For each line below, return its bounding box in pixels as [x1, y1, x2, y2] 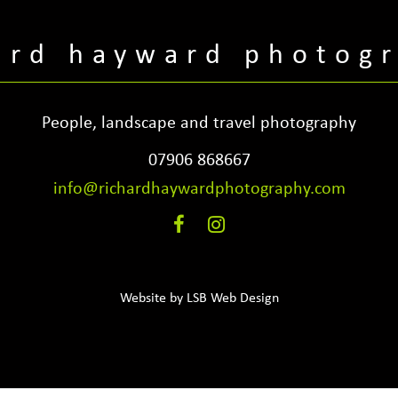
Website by [119, 291, 187, 306]
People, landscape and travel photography [42, 115, 356, 133]
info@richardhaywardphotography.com [52, 180, 346, 199]
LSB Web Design [186, 291, 279, 306]
